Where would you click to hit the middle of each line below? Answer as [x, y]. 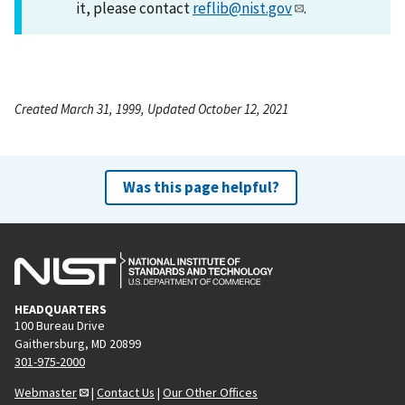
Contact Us [126, 392]
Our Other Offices [210, 392]
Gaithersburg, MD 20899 [78, 343]
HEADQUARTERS [61, 309]
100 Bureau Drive [60, 325]
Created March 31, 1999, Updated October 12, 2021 [151, 108]
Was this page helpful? [201, 187]
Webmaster [46, 392]
